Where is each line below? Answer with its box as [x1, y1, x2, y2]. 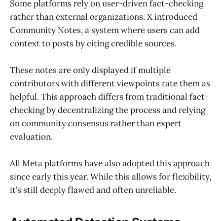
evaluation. [10, 131, 53, 142]
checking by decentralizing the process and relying [10, 104, 205, 115]
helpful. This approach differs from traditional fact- [10, 91, 209, 102]
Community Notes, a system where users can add [10, 24, 200, 36]
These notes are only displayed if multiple [10, 64, 171, 75]
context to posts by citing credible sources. [10, 37, 179, 49]
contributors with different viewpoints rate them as [10, 77, 210, 89]
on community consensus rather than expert [10, 117, 182, 129]
